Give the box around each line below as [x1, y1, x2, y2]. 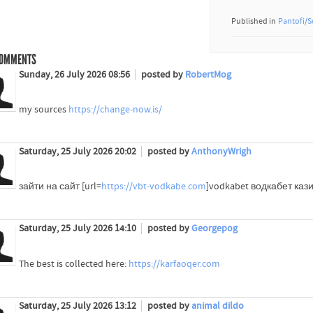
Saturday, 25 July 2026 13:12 [18, 300, 138, 312]
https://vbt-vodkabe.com [101, 181, 206, 193]
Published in [231, 16, 277, 27]
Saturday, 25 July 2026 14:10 [18, 223, 138, 235]
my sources [18, 104, 68, 116]
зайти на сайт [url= [18, 181, 101, 193]
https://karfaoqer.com [128, 258, 220, 270]
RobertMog [184, 69, 231, 81]
